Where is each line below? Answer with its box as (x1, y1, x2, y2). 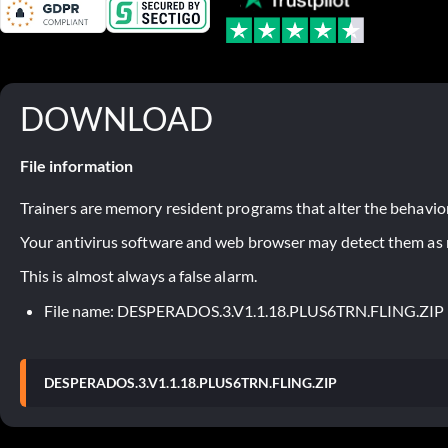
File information (20, 155, 133, 175)
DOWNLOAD (20, 98, 213, 138)
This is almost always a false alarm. (20, 265, 257, 285)
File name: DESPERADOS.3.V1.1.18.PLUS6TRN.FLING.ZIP (44, 300, 444, 320)
